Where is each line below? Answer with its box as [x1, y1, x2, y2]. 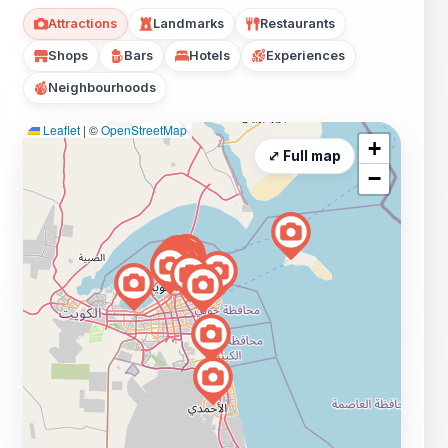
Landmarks [153, 16, 224, 32]
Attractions [48, 16, 117, 32]
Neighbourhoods [48, 80, 156, 96]
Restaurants [260, 16, 335, 32]
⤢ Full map [268, 148, 341, 165]
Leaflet [40, 121, 80, 139]
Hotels [189, 48, 230, 64]
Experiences [266, 48, 345, 64]
